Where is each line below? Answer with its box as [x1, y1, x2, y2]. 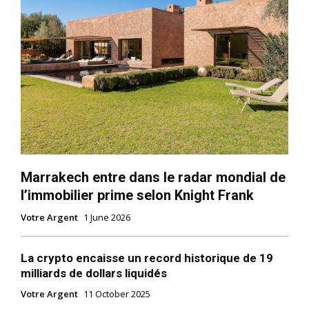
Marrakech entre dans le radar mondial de [21, 168, 286, 186]
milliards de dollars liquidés [21, 266, 167, 280]
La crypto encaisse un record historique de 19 [21, 250, 273, 265]
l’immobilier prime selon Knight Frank [21, 186, 254, 203]
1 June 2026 [83, 210, 130, 223]
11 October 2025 [83, 287, 150, 300]
